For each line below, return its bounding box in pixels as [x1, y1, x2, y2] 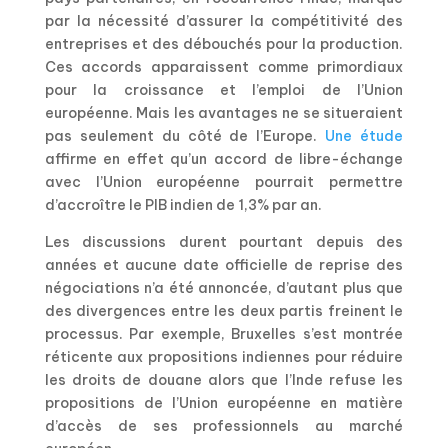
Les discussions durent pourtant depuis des [44, 233, 404, 252]
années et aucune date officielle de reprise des [44, 256, 404, 275]
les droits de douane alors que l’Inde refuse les [44, 371, 404, 390]
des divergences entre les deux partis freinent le [44, 302, 404, 321]
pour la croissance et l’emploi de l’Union [44, 81, 404, 100]
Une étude [325, 127, 404, 146]
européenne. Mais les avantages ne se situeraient [44, 104, 404, 123]
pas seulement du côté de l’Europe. [44, 127, 326, 146]
